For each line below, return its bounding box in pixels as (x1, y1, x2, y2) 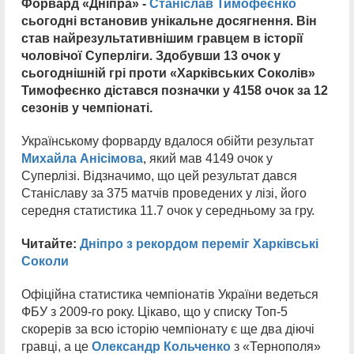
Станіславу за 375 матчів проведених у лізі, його (21, 186, 307, 200)
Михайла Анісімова (21, 152, 143, 165)
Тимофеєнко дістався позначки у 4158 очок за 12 (21, 84, 328, 97)
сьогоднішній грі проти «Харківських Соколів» (21, 66, 315, 80)
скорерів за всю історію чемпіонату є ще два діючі (21, 322, 314, 336)
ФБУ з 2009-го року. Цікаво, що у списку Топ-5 (21, 305, 288, 318)
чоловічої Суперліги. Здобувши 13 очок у (21, 49, 281, 62)
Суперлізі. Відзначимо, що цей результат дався (21, 169, 297, 183)
